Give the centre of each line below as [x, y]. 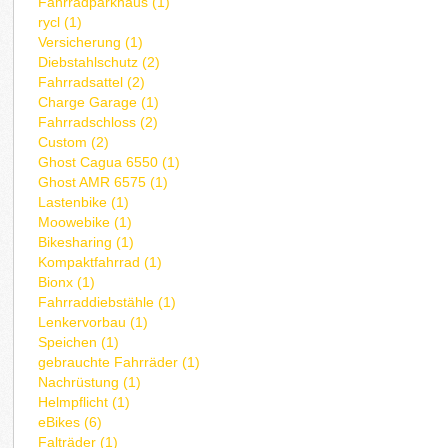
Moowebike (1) [85, 222]
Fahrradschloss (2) [98, 122]
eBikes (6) [70, 422]
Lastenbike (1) [84, 202]
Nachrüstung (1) [90, 382]
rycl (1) [60, 22]
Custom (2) [74, 142]
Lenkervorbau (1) [93, 322]
